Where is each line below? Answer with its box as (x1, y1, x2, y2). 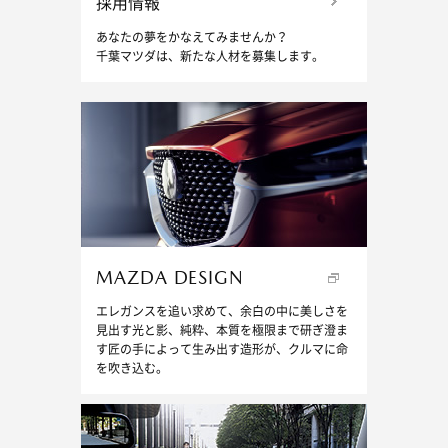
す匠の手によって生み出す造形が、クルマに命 (95, 343, 348, 358)
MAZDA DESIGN (95, 267, 245, 289)
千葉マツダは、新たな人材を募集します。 (95, 50, 324, 65)
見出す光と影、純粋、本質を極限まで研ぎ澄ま (95, 324, 348, 339)
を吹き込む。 (95, 362, 168, 377)
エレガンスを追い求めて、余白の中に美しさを (95, 305, 348, 320)
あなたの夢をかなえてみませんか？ (95, 31, 288, 46)
